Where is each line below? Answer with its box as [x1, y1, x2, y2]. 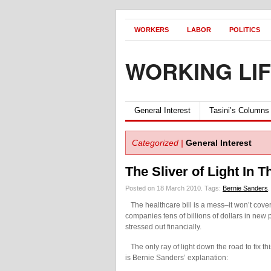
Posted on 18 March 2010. [125, 184, 204, 192]
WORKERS [134, 26, 169, 33]
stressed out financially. [125, 223, 201, 231]
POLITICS [229, 26, 260, 33]
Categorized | [132, 138, 183, 148]
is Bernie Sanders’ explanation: [125, 253, 228, 262]
